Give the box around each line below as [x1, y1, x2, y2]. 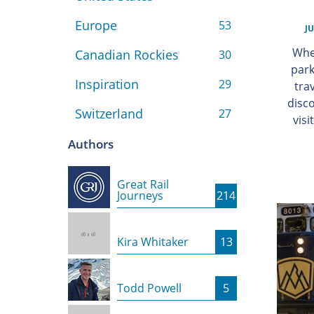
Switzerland [74, 105, 143, 123]
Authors [68, 136, 114, 153]
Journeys [117, 188, 163, 204]
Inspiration [74, 76, 139, 93]
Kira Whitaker [117, 234, 189, 250]
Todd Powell [117, 280, 182, 296]
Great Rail [117, 177, 169, 193]
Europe [74, 17, 117, 34]
